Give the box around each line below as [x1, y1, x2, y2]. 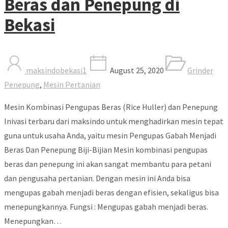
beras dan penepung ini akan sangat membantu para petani [4, 158, 211, 169]
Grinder [187, 65, 213, 75]
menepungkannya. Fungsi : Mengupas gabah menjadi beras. [4, 201, 208, 212]
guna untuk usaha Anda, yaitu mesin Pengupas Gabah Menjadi [4, 130, 216, 140]
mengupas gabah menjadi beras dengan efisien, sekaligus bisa [4, 187, 219, 197]
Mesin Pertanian [43, 79, 100, 90]
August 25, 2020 [108, 65, 164, 75]
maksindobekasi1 [24, 65, 87, 75]
